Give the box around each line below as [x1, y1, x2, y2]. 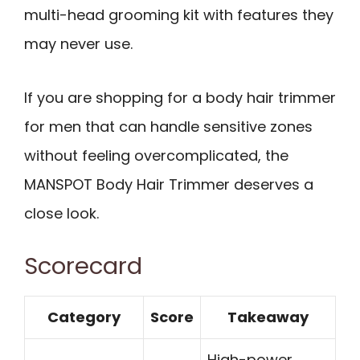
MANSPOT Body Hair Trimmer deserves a [24, 174, 313, 194]
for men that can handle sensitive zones [24, 116, 313, 137]
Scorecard [24, 250, 142, 283]
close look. [24, 202, 99, 223]
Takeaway [227, 307, 309, 328]
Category [47, 307, 121, 328]
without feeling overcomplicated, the [24, 145, 288, 166]
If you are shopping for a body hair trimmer [24, 87, 336, 108]
